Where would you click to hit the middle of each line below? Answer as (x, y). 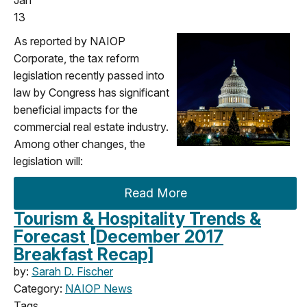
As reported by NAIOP (70, 41)
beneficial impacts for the (76, 109)
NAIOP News (99, 288)
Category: (39, 288)
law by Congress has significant (91, 92)
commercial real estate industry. (91, 126)
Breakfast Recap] (84, 254)
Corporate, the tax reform (76, 58)
